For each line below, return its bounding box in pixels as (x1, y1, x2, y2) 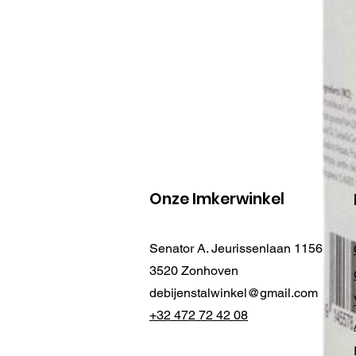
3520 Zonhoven (149, 263, 238, 279)
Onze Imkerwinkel (149, 188, 284, 211)
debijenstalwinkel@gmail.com (149, 285, 318, 301)
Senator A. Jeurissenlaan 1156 (149, 241, 326, 257)
